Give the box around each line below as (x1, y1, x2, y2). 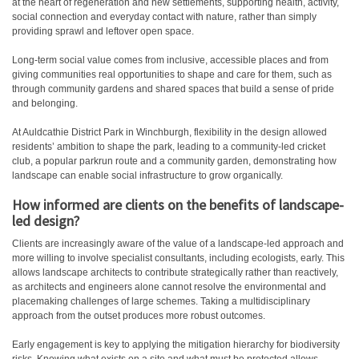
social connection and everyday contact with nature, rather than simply (12, 11, 317, 22)
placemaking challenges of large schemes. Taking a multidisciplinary (12, 296, 310, 307)
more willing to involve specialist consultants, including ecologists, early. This (12, 252, 345, 264)
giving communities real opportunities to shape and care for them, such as (12, 69, 332, 80)
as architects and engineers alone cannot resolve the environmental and (12, 281, 326, 292)
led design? (12, 212, 79, 230)
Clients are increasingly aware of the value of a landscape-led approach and (12, 238, 344, 249)
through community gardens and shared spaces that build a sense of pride (12, 83, 334, 95)
